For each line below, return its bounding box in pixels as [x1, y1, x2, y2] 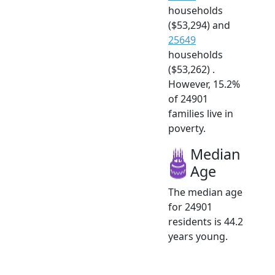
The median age [168, 185, 242, 199]
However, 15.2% [168, 77, 240, 91]
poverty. [168, 122, 206, 136]
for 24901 [168, 200, 212, 214]
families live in [168, 107, 233, 121]
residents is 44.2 [168, 215, 243, 229]
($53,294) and [168, 18, 230, 33]
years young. [168, 230, 228, 244]
